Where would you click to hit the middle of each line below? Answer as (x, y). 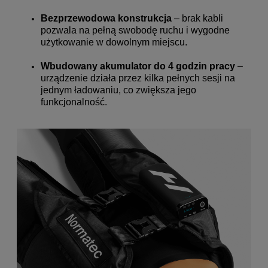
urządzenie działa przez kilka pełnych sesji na (138, 78)
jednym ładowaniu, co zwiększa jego (118, 90)
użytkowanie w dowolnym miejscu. (114, 42)
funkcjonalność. (74, 102)
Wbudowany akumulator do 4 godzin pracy (138, 66)
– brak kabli (197, 19)
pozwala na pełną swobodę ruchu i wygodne (135, 31)
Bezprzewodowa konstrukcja (106, 19)
